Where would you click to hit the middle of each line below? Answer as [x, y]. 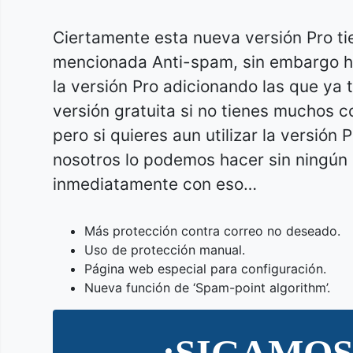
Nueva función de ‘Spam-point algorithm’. [207, 287]
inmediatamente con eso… [155, 184]
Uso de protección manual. [165, 249]
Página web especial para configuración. [205, 268]
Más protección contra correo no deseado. [212, 230]
